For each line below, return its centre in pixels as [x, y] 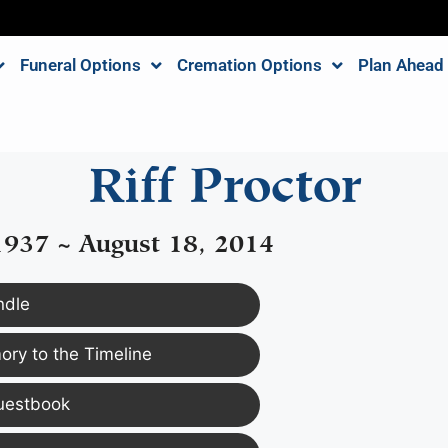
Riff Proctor [224, 177]
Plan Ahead [400, 65]
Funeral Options [80, 65]
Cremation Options [249, 65]
